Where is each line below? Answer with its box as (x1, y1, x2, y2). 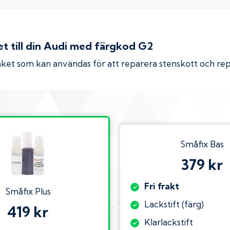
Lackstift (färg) (144, 198, 204, 209)
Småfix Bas (180, 139, 224, 150)
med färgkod (67, 39, 138, 52)
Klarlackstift (144, 216, 194, 227)
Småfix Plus (5, 186, 51, 197)
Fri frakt (144, 180, 180, 191)
